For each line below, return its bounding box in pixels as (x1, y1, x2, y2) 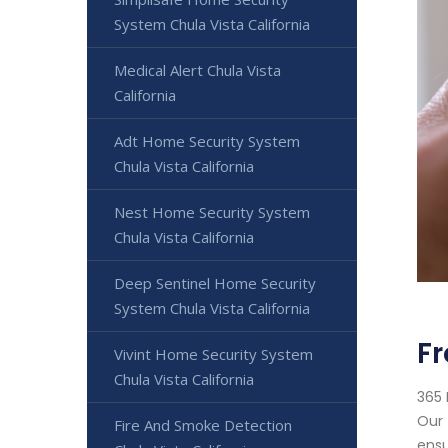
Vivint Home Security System (114, 344, 313, 364)
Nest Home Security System (114, 202, 310, 222)
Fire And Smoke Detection (114, 415, 292, 435)
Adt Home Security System (114, 131, 300, 151)
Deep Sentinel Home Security (114, 273, 316, 293)
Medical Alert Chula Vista (114, 60, 281, 80)
